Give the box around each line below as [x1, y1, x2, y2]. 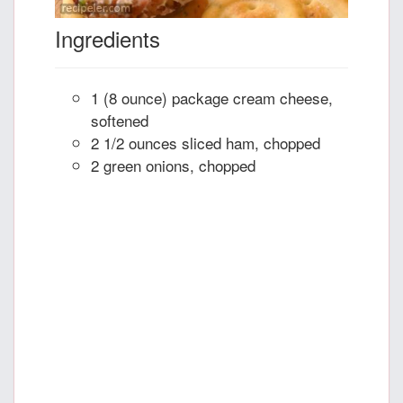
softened [91, 109, 148, 132]
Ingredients [55, 22, 160, 55]
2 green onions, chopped [91, 154, 255, 177]
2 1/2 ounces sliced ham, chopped [91, 131, 320, 155]
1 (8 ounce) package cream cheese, [91, 86, 333, 110]
